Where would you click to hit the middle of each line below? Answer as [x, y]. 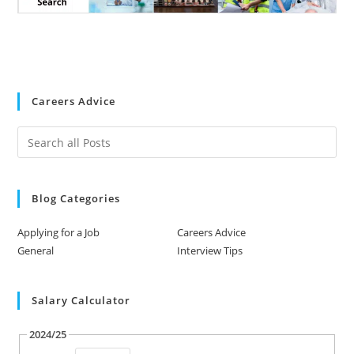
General [36, 251]
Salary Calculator [81, 301]
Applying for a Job [59, 233]
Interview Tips [210, 251]
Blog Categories [76, 199]
